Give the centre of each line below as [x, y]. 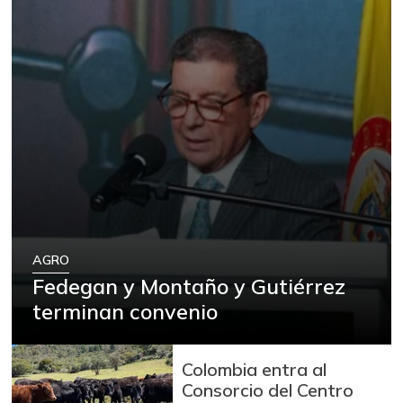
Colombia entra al [255, 370]
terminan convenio [125, 312]
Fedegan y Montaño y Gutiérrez [189, 287]
